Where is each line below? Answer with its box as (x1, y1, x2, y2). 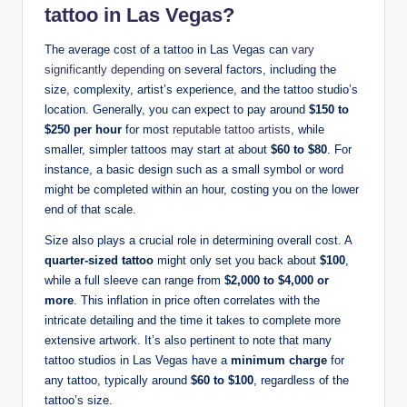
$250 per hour (45, 122, 122, 136)
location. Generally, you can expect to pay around (45, 102, 309, 116)
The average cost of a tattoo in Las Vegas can (45, 42, 292, 56)
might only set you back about (154, 253, 320, 267)
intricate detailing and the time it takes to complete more (45, 313, 341, 327)
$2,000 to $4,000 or (224, 273, 329, 287)
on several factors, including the (164, 62, 336, 76)
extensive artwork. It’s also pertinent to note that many (45, 333, 332, 347)
